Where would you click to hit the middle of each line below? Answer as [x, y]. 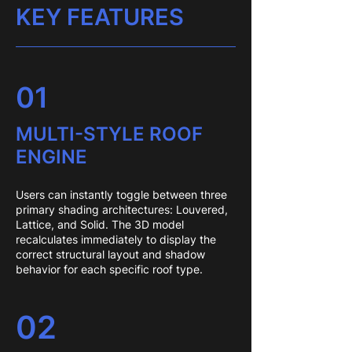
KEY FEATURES [100, 17]
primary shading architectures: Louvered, [122, 209]
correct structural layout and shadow [110, 254]
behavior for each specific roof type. [109, 269]
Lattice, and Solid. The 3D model [100, 224]
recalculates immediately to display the [116, 239]
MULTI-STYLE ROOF [109, 134]
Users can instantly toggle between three [121, 194]
